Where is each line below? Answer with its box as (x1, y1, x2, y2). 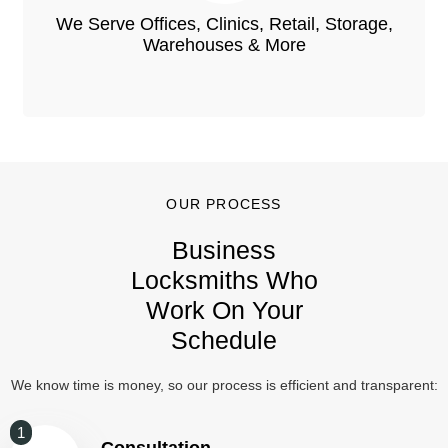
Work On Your (145, 296, 303, 325)
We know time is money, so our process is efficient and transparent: (10, 377, 438, 394)
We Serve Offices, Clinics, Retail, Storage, (55, 14, 393, 35)
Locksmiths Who (130, 266, 318, 295)
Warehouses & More (142, 35, 306, 56)
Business (172, 236, 276, 265)
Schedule (171, 326, 277, 355)
